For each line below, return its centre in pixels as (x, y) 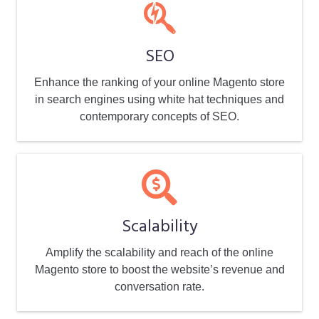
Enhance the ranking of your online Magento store (159, 83)
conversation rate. (159, 287)
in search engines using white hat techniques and (159, 100)
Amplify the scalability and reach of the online (159, 253)
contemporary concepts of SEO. (159, 117)
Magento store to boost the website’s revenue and (159, 270)
